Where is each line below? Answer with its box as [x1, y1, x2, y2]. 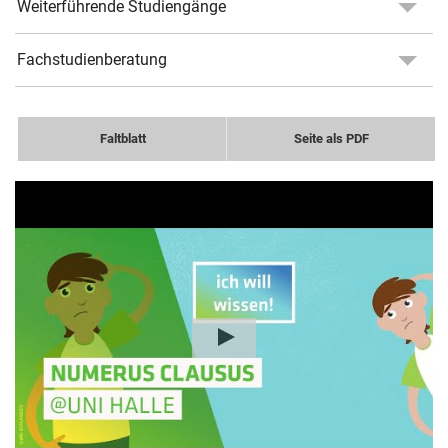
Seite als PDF [293, 131, 369, 147]
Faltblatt [99, 131, 146, 147]
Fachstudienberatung [17, 50, 167, 70]
